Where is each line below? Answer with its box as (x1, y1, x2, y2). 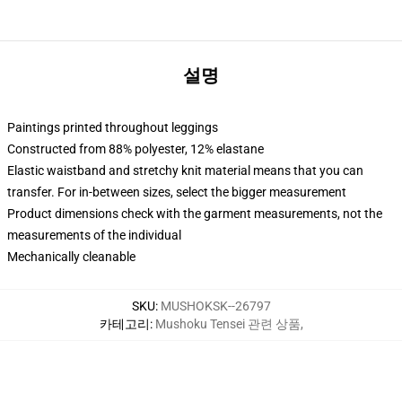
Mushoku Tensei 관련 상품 (154, 317, 301, 331)
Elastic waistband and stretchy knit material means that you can (7, 163, 363, 178)
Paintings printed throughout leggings (7, 120, 218, 135)
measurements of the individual (7, 228, 181, 242)
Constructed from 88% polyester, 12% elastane (7, 142, 264, 156)
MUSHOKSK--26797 (160, 299, 271, 313)
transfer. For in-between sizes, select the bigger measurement (7, 185, 346, 199)
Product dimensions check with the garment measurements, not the (7, 206, 382, 221)
